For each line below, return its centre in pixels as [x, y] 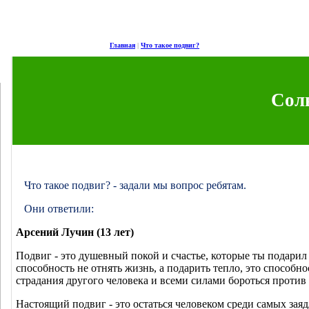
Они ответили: [59, 209]
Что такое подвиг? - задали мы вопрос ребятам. [135, 185]
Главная [122, 45]
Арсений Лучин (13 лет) [75, 232]
